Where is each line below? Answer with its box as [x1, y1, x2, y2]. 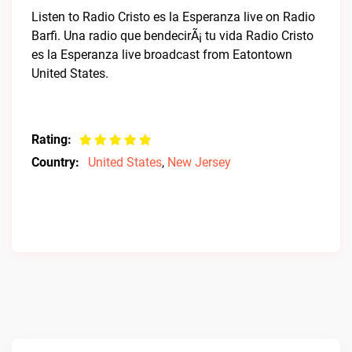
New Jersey [167, 155, 231, 170]
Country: [31, 155, 79, 170]
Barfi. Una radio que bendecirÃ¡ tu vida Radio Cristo [31, 28, 313, 43]
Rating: [31, 132, 71, 147]
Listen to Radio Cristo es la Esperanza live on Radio [31, 9, 315, 24]
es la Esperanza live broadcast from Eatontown [31, 47, 292, 62]
